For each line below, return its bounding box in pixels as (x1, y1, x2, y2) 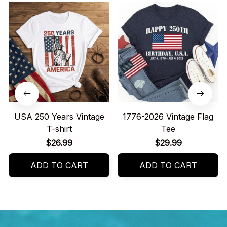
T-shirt (46, 124, 72, 134)
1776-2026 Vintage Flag (122, 111, 214, 122)
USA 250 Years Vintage (14, 111, 104, 122)
